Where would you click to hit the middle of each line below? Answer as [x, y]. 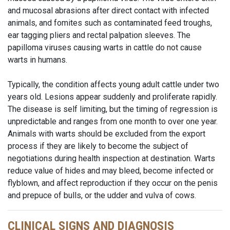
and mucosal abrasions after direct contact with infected [108, 11]
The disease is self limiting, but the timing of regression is [113, 109]
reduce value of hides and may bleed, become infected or [111, 171]
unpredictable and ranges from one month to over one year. [113, 121]
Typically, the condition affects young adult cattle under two [113, 84]
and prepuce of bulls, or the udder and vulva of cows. [102, 195]
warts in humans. [39, 60]
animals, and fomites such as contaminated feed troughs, [110, 23]
